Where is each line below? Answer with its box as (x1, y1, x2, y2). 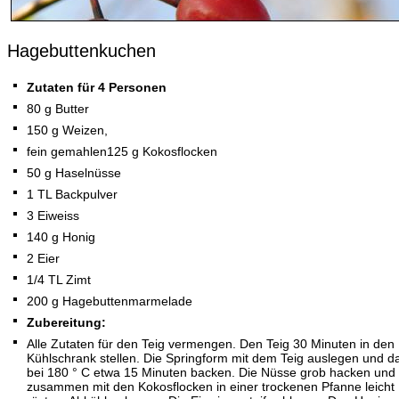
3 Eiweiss (27, 208, 79, 223)
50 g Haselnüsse (27, 166, 121, 180)
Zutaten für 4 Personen (27, 80, 167, 94)
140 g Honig (27, 230, 95, 244)
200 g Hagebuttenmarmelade (27, 294, 192, 308)
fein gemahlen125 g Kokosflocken (27, 144, 217, 159)
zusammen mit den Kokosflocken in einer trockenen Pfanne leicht (27, 379, 395, 394)
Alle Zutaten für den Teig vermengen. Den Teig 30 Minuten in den (27, 337, 395, 351)
